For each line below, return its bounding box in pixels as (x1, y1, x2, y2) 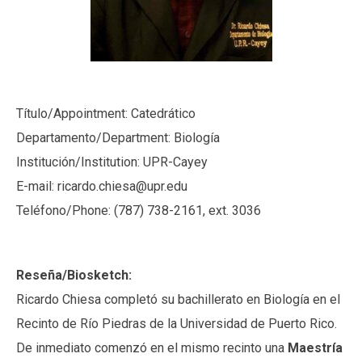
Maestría (288, 340, 343, 356)
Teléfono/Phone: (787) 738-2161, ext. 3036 (16, 203, 261, 218)
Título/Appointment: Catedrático (16, 106, 196, 121)
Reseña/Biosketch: (16, 267, 132, 283)
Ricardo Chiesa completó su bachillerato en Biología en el (16, 292, 340, 307)
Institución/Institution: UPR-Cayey (16, 154, 208, 170)
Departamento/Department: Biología (16, 130, 220, 145)
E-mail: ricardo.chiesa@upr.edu (16, 179, 187, 194)
